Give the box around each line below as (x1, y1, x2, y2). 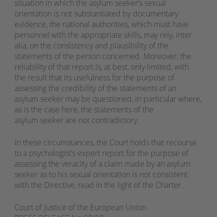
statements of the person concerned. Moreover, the (15, 51, 191, 62)
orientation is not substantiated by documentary (15, 8, 178, 19)
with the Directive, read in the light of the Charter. (15, 180, 183, 191)
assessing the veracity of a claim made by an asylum (15, 158, 190, 170)
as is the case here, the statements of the (15, 104, 154, 115)
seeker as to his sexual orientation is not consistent (15, 169, 187, 180)
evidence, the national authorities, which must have (15, 19, 188, 30)
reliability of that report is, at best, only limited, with (15, 62, 189, 73)
